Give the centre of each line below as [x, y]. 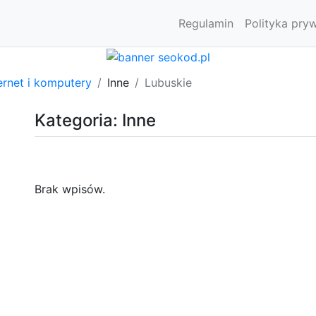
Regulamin [206, 23]
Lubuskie [168, 82]
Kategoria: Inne [95, 120]
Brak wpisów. [70, 189]
